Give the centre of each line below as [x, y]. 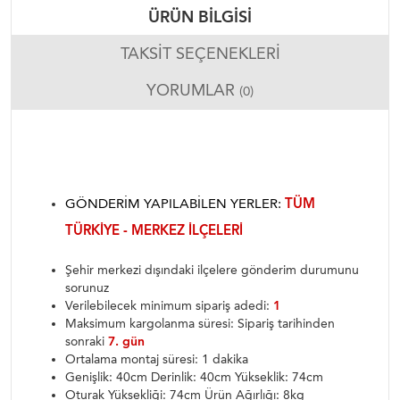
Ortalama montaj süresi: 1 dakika [157, 359]
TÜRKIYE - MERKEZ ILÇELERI [154, 230]
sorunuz [87, 288]
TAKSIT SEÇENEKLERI [200, 54]
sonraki [87, 342]
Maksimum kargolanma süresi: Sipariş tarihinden [200, 324]
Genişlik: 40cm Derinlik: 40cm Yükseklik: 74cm [194, 377]
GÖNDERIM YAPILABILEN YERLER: [175, 204]
